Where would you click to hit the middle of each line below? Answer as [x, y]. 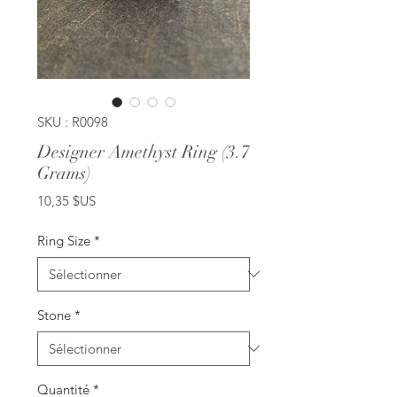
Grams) [64, 173]
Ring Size [64, 240]
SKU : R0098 [73, 121]
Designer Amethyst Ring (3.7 [144, 152]
